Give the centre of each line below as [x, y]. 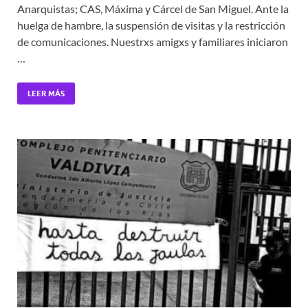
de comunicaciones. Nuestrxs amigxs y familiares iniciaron [153, 41]
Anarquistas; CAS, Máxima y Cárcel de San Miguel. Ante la [153, 8]
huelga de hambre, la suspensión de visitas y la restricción [151, 25]
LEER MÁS [46, 93]
